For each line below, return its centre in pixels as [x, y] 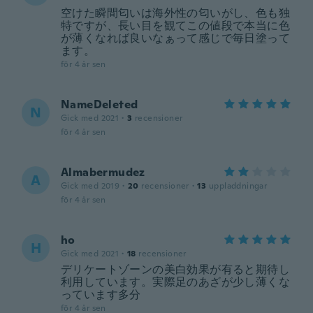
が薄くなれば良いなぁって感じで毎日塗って [175, 38]
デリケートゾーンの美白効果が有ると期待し [175, 269]
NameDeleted [100, 104]
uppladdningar [238, 186]
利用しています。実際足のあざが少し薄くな [175, 282]
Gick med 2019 [90, 186]
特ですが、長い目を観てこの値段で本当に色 [175, 26]
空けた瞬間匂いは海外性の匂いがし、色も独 [175, 13]
